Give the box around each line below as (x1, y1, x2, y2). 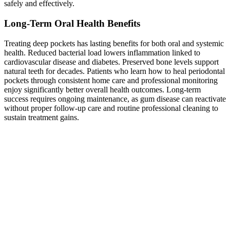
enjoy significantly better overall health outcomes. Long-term (4, 85, 201, 94)
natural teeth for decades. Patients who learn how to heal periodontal (4, 66, 225, 75)
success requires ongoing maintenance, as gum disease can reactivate (4, 94, 226, 103)
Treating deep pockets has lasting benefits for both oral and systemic (4, 39, 224, 48)
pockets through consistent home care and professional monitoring (4, 75, 218, 85)
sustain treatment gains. (4, 112, 81, 122)
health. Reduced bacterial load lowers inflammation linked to (4, 48, 200, 57)
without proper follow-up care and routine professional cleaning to (4, 103, 218, 112)
